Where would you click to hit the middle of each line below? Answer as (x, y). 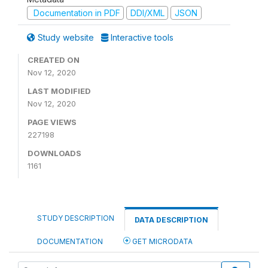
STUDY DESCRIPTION (76, 218)
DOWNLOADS (54, 153)
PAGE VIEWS (52, 122)
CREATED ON (54, 60)
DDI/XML (147, 13)
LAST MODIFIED (59, 91)
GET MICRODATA (162, 241)
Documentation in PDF (75, 13)
